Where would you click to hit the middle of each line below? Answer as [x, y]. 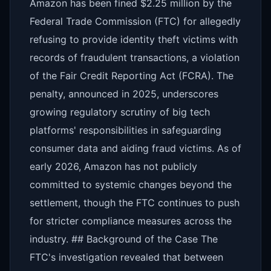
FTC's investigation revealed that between [126, 257]
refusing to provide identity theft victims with [134, 39]
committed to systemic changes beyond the [131, 184]
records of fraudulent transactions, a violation [135, 57]
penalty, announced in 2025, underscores [124, 94]
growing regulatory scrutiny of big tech [120, 112]
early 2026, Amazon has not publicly [113, 166]
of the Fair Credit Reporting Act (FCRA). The [132, 76]
